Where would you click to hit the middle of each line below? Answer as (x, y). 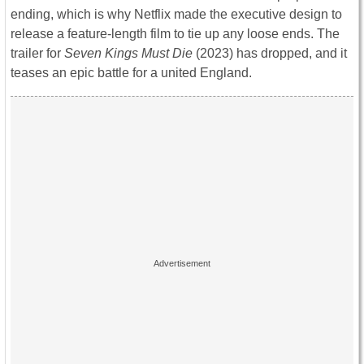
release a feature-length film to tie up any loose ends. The (175, 34)
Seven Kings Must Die (128, 54)
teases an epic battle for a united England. (131, 73)
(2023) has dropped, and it (270, 54)
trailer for (37, 54)
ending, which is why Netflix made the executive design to (176, 15)
